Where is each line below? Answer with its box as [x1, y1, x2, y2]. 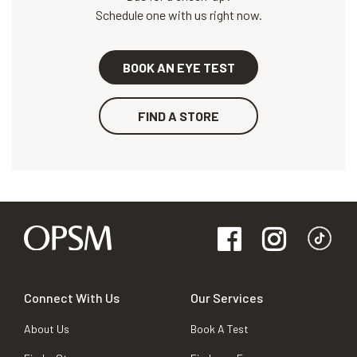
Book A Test [190, 322, 249, 336]
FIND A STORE [138, 108, 219, 124]
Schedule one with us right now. [95, 7, 262, 23]
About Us [24, 322, 69, 336]
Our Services [190, 290, 263, 306]
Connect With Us [24, 290, 120, 306]
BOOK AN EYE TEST [122, 60, 235, 76]
